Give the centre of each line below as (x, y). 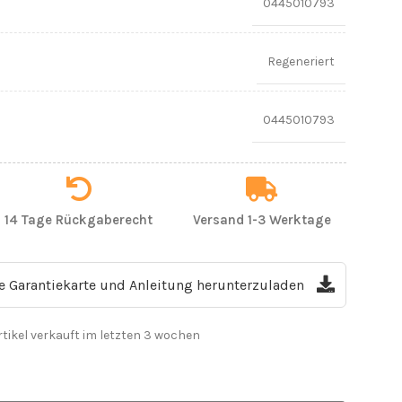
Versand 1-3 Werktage (262, 219)
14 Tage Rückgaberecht (79, 219)
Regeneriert (301, 61)
